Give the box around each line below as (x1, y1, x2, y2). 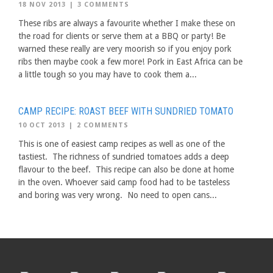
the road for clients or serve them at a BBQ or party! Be (18, 31, 225, 41)
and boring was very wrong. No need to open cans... (18, 190, 217, 200)
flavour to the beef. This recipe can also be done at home (18, 165, 234, 174)
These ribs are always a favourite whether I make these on (18, 18, 235, 28)
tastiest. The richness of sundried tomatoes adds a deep (18, 152, 229, 161)
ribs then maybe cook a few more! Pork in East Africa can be (18, 57, 243, 66)
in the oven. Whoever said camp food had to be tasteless (18, 177, 230, 187)
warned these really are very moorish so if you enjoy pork (18, 44, 232, 54)
